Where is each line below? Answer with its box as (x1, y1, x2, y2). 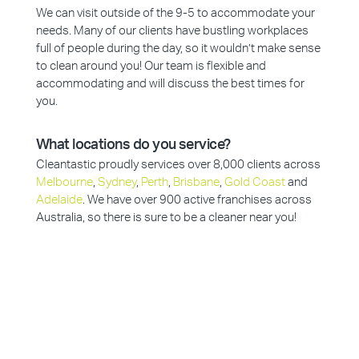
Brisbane (172, 176, 220, 188)
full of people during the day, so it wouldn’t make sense (35, 42, 321, 54)
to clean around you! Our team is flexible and (35, 60, 266, 72)
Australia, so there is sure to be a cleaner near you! (35, 212, 296, 224)
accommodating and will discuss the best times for (35, 78, 305, 90)
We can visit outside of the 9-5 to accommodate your (35, 7, 315, 19)
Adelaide (35, 194, 83, 206)
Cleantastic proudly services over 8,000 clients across (35, 159, 321, 171)
